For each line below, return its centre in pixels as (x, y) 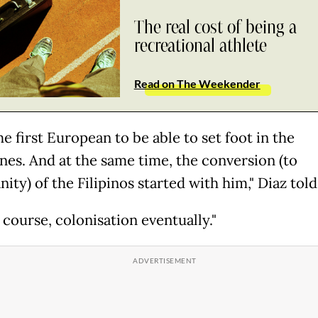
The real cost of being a (215, 27)
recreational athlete (200, 46)
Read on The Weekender (197, 83)
